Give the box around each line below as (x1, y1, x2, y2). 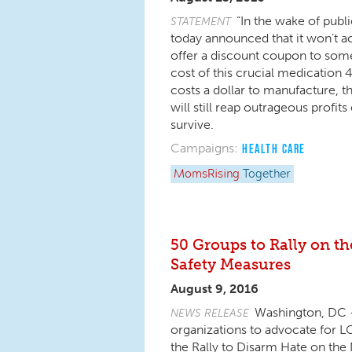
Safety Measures (170, 255, 291, 273)
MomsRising (174, 169, 240, 180)
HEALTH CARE (242, 141, 306, 156)
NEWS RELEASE (170, 306, 249, 320)
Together (243, 169, 291, 180)
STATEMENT (170, 14, 231, 28)
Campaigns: (170, 141, 238, 156)
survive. (170, 117, 220, 132)
